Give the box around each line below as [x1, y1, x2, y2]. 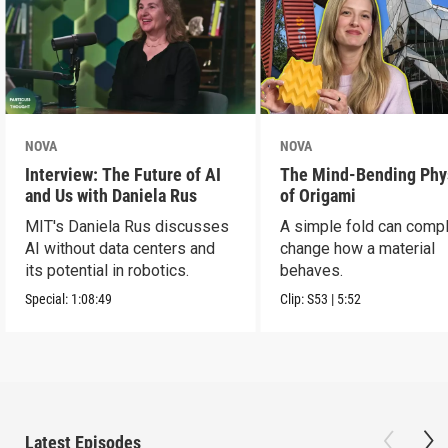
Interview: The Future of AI [25, 163, 222, 185]
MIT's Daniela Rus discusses [25, 216, 230, 236]
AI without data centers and [25, 238, 216, 258]
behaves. [280, 260, 344, 280]
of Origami [280, 184, 357, 206]
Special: [25, 290, 72, 307]
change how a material [280, 238, 436, 258]
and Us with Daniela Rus [25, 184, 198, 206]
